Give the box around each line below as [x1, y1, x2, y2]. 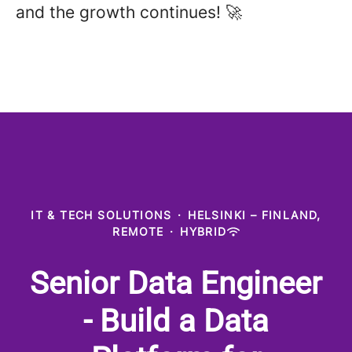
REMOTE [112, 225, 164, 238]
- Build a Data [83, 302, 269, 339]
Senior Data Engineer [30, 265, 322, 302]
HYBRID [180, 225, 227, 238]
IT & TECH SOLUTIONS [31, 208, 172, 222]
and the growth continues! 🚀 [16, 2, 242, 22]
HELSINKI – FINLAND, [188, 208, 321, 222]
